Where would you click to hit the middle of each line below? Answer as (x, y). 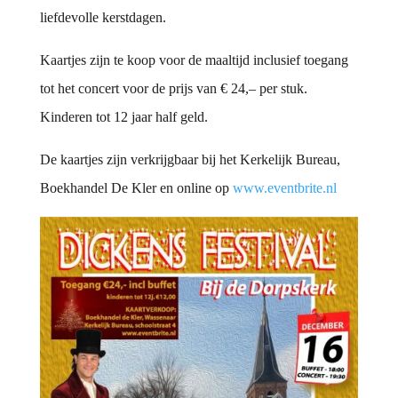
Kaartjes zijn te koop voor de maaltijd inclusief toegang (194, 60)
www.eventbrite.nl (284, 188)
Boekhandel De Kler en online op (136, 188)
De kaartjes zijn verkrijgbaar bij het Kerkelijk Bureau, (190, 160)
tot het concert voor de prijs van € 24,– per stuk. (173, 89)
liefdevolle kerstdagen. (103, 18)
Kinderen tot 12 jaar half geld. (123, 117)
